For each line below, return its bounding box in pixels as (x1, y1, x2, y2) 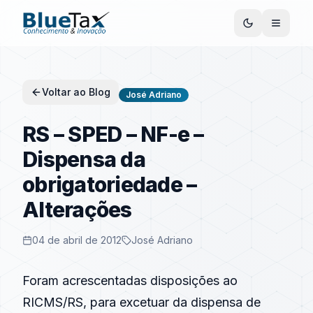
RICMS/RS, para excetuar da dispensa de (22, 295, 261, 310)
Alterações (22, 197, 132, 222)
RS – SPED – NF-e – (22, 122, 204, 147)
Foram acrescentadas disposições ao (22, 273, 238, 288)
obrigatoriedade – (22, 172, 197, 197)
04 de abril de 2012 (32, 234, 122, 246)
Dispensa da (22, 147, 145, 172)
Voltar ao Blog (42, 86, 110, 98)
